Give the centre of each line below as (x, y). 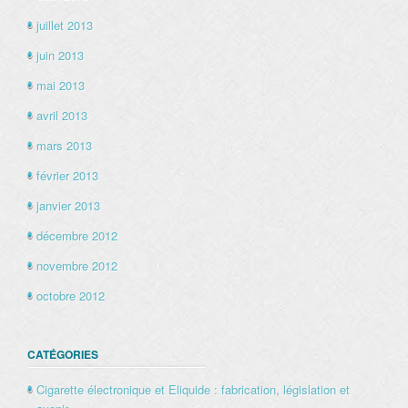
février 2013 (67, 176)
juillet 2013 (65, 25)
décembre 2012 (77, 236)
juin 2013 (60, 56)
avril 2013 (62, 116)
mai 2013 (61, 86)
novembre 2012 (77, 266)
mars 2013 (64, 146)
